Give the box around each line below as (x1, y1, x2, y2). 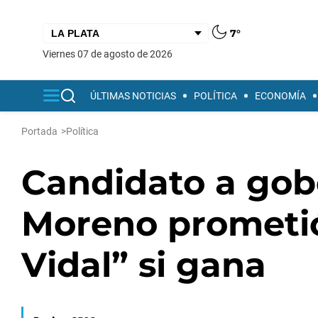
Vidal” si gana (21, 244, 266, 285)
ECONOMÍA (255, 90, 306, 102)
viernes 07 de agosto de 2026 (49, 48, 172, 60)
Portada (21, 126, 57, 137)
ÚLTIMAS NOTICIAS (90, 90, 176, 102)
